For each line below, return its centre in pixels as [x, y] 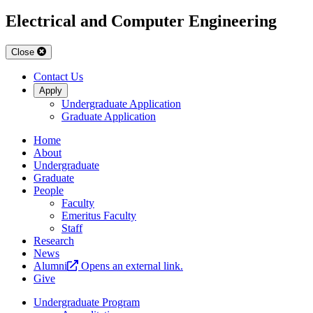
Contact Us [58, 77]
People [49, 191]
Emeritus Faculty [99, 216]
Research [54, 241]
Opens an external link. [132, 266]
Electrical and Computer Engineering [141, 21]
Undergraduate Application [121, 104]
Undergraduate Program [87, 303]
